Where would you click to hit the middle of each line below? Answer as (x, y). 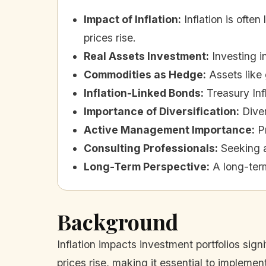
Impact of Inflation (131, 19)
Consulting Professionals (149, 148)
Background (118, 221)
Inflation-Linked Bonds (142, 93)
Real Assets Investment (145, 56)
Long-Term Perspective (145, 166)
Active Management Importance (168, 129)
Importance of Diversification (160, 111)
